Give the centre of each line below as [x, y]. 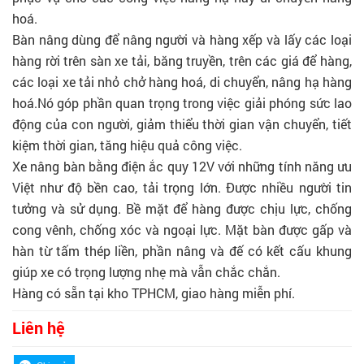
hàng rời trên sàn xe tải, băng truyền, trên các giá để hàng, [182, 60]
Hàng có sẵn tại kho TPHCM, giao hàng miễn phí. [154, 292]
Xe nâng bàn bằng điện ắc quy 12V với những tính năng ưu [182, 166]
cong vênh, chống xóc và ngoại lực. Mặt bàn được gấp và [182, 229]
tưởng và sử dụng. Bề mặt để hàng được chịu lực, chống [182, 208]
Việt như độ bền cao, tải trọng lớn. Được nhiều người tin [182, 187]
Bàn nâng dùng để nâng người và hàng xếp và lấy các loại [182, 39]
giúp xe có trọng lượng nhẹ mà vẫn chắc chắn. [146, 271]
